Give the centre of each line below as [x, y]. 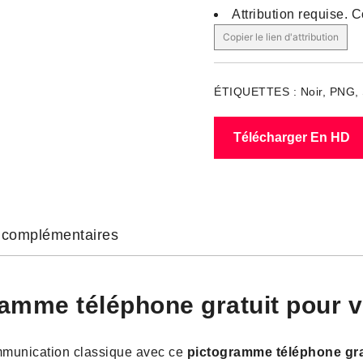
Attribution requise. [292, 14]
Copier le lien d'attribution [281, 37]
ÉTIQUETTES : [257, 92]
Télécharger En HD [292, 137]
